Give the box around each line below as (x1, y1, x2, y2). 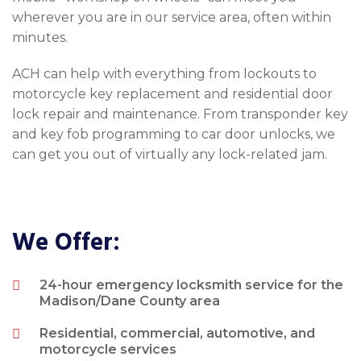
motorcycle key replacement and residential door (12, 86, 333, 102)
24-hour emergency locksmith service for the (39, 277, 344, 293)
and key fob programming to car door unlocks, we (12, 127, 335, 143)
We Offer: (12, 226, 120, 260)
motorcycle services (39, 342, 177, 358)
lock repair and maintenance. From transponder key (12, 106, 348, 122)
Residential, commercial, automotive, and (39, 326, 316, 342)
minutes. (12, 30, 68, 46)
